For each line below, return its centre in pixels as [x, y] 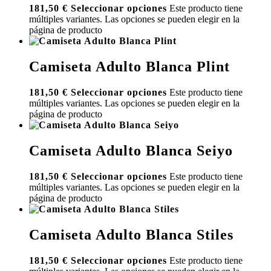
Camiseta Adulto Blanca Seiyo [131, 151]
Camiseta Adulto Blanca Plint [129, 67]
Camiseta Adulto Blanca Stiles [131, 234]
